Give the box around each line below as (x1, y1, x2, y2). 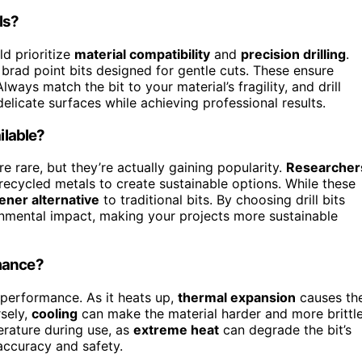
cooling (32, 305, 78, 322)
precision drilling (241, 45, 346, 62)
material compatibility (74, 45, 210, 62)
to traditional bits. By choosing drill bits (99, 192, 345, 208)
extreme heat (133, 321, 219, 338)
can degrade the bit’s (219, 321, 351, 338)
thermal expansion (178, 288, 296, 305)
